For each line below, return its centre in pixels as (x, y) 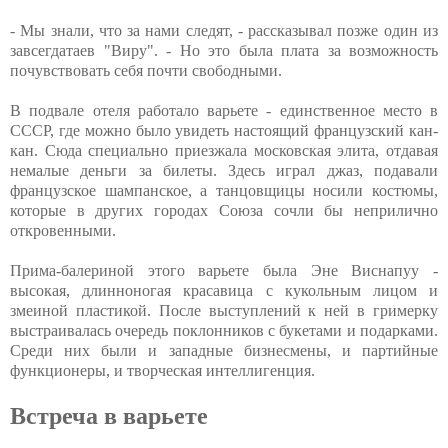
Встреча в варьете (109, 415)
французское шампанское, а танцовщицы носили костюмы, (224, 190)
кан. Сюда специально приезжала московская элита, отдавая (224, 150)
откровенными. (63, 230)
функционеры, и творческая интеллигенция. (162, 370)
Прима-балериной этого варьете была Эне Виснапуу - (224, 270)
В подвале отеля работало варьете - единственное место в (224, 110)
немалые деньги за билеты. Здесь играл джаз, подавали (224, 170)
